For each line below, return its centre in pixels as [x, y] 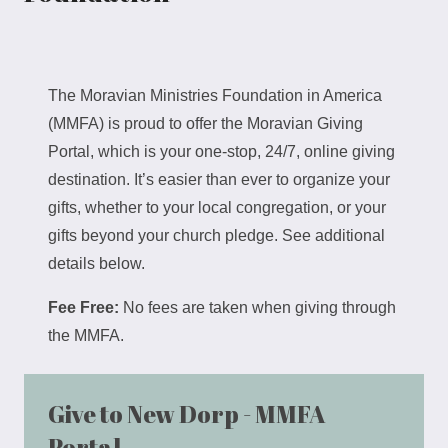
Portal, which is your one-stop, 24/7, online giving [221, 151]
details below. [96, 263]
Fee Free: [83, 307]
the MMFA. [86, 335]
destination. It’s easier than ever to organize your [219, 179]
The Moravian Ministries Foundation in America [215, 95]
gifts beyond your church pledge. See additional [216, 235]
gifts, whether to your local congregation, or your [217, 207]
